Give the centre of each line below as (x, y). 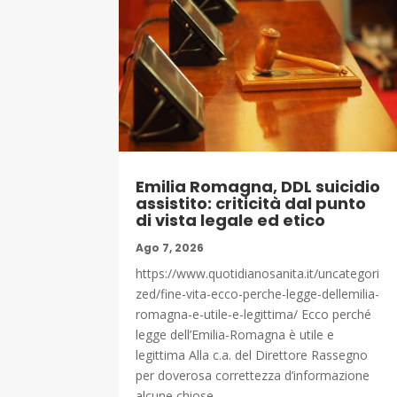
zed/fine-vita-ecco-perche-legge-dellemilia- (258, 293)
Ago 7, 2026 (170, 247)
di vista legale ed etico (231, 220)
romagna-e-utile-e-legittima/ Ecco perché (254, 314)
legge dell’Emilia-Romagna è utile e (235, 334)
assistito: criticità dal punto (251, 203)
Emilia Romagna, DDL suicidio (258, 186)
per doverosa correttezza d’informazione (253, 375)
